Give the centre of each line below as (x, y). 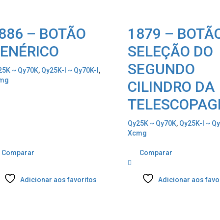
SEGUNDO (161, 69)
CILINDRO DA (171, 87)
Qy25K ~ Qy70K (152, 124)
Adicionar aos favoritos (58, 180)
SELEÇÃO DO (170, 52)
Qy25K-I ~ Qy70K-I (70, 70)
